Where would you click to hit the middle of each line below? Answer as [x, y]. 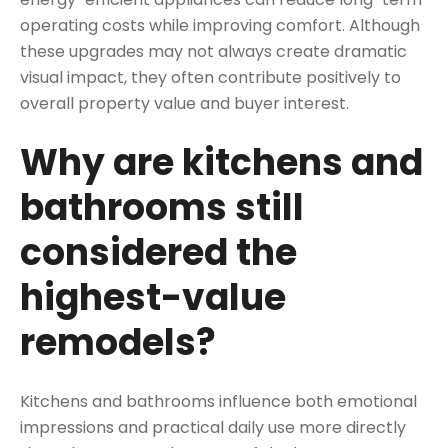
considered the [158, 252]
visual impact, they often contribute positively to [210, 78]
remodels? [118, 342]
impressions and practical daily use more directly [213, 427]
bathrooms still [162, 207]
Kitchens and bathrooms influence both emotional [218, 401]
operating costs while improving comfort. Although [220, 26]
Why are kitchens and [221, 162]
